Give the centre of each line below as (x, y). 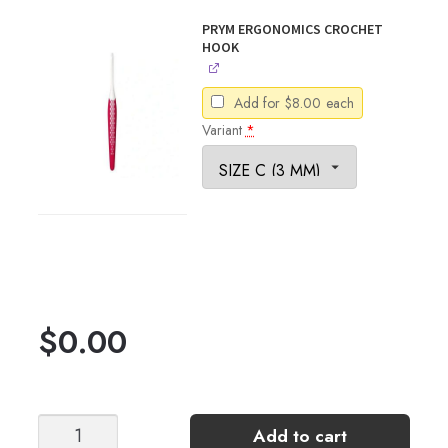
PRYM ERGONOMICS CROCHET (292, 29)
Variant (223, 130)
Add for (256, 103)
